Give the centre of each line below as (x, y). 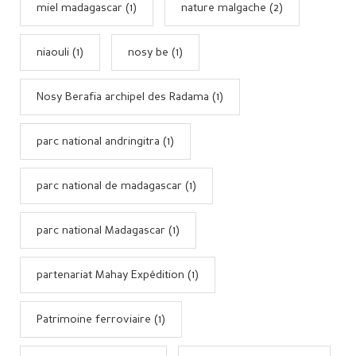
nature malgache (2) (232, 8)
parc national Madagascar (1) (108, 230)
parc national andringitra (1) (105, 141)
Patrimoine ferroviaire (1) (101, 319)
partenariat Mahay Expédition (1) (118, 275)
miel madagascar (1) (87, 8)
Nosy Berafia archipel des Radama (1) (130, 97)
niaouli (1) (60, 52)
